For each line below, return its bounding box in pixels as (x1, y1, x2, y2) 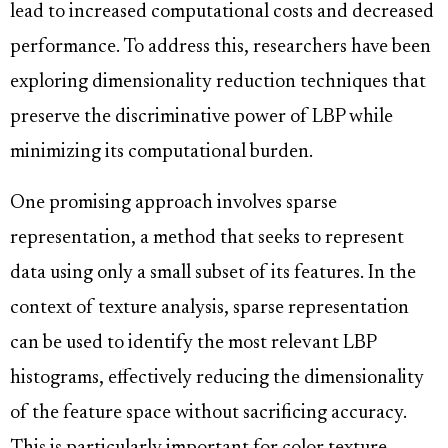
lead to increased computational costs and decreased (10, 3, 434, 23)
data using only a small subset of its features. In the (10, 264, 416, 284)
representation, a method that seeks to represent (10, 229, 404, 249)
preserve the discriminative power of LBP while (10, 108, 393, 128)
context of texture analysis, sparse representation (10, 299, 409, 319)
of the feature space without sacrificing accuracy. (10, 404, 407, 424)
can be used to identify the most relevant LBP (10, 334, 376, 354)
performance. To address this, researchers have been (10, 38, 431, 58)
